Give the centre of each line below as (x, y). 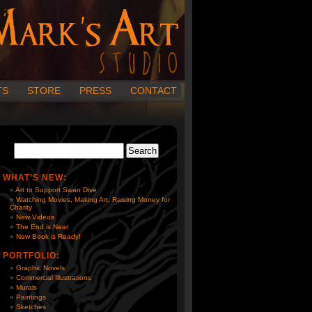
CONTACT (154, 91)
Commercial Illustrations (54, 278)
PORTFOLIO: (31, 256)
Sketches (31, 307)
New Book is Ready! (48, 236)
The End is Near (42, 227)
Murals (26, 287)
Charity (21, 207)
